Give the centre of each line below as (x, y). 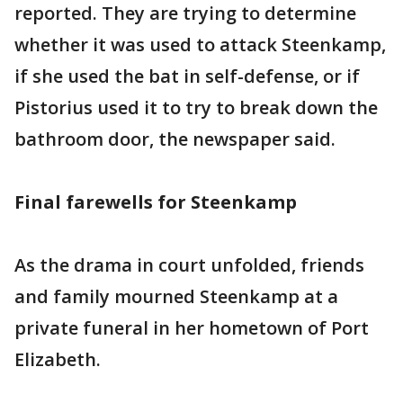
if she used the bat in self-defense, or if (187, 76)
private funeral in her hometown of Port (192, 328)
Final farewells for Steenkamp (156, 202)
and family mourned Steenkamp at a (176, 296)
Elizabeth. (58, 359)
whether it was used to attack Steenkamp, (200, 45)
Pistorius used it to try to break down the (196, 107)
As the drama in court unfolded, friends (189, 265)
